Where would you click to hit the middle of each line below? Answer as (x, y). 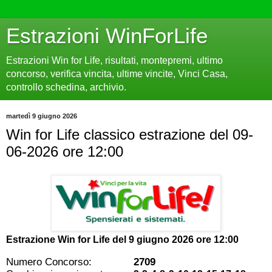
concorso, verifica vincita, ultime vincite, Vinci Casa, (117, 74)
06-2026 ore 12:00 (65, 151)
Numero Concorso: (49, 261)
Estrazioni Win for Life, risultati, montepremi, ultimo (114, 60)
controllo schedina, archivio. (66, 87)
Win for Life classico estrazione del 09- (130, 134)
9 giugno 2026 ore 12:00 (184, 239)
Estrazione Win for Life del (67, 239)
